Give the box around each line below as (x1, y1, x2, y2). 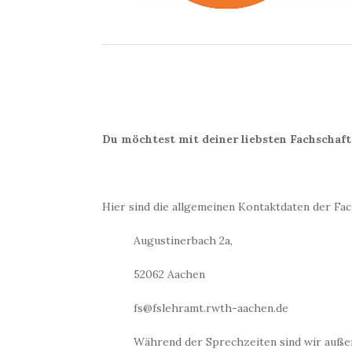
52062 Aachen (134, 267, 205, 281)
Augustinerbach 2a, (134, 233, 233, 247)
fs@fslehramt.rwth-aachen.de (134, 301, 288, 315)
